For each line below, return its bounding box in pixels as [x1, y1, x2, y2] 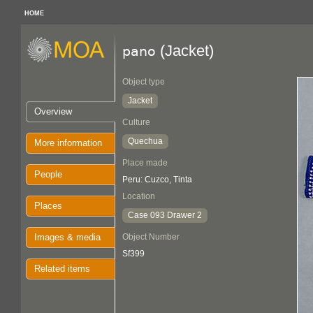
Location [122, 191, 155, 201]
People [34, 169, 62, 180]
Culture [122, 117, 150, 127]
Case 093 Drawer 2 [128, 210, 202, 220]
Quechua [128, 136, 163, 146]
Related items [34, 263, 90, 274]
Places [34, 201, 62, 211]
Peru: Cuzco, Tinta [122, 175, 192, 184]
